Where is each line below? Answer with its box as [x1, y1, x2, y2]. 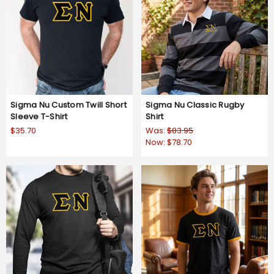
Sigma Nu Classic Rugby [146, 98, 245, 111]
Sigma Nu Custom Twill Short [10, 98, 127, 111]
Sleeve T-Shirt [10, 110, 68, 122]
